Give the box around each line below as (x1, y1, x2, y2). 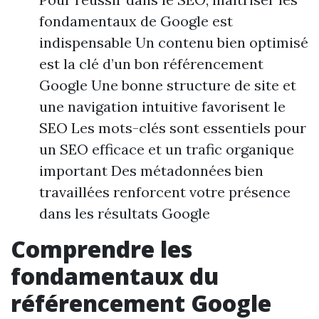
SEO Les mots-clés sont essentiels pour (39, 119, 306, 137)
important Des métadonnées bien (39, 162, 263, 179)
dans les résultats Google (39, 204, 210, 222)
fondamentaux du (11, 261, 219, 291)
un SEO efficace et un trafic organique (39, 140, 294, 158)
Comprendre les (11, 234, 192, 264)
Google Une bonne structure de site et (39, 76, 296, 94)
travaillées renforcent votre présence (39, 183, 291, 201)
